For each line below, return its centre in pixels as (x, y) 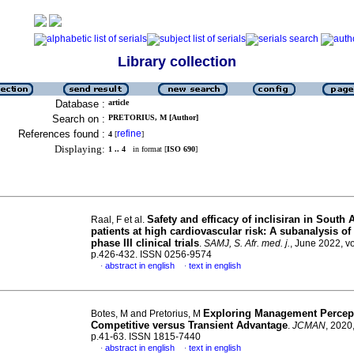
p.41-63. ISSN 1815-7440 (146, 337)
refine (129, 134)
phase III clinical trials (145, 243)
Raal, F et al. (119, 220)
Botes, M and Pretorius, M (147, 314)
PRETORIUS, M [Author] (153, 117)
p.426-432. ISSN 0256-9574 (151, 254)
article (119, 102)
